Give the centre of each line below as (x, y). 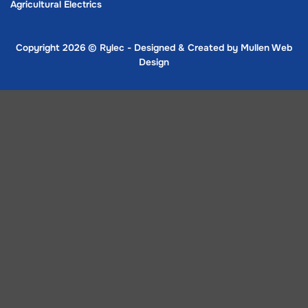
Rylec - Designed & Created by (170, 48)
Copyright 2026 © (58, 48)
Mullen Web (266, 48)
